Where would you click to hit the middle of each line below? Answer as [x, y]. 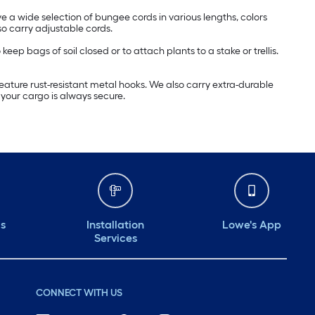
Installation [115, 225]
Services [115, 238]
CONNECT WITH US [79, 293]
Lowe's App [252, 225]
